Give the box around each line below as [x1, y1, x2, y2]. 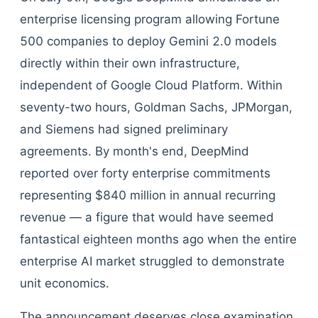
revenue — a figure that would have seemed [20, 210, 274, 224]
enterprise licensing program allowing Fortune [20, 12, 280, 26]
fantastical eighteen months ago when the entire [20, 232, 297, 246]
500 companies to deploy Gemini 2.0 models [20, 34, 277, 48]
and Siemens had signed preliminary [20, 122, 228, 136]
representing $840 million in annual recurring [20, 188, 275, 202]
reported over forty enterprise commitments [20, 166, 270, 180]
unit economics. [20, 276, 109, 290]
